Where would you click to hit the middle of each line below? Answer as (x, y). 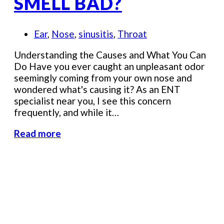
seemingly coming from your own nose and (103, 78)
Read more (37, 133)
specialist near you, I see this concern (92, 101)
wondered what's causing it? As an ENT (97, 89)
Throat (132, 34)
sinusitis (96, 34)
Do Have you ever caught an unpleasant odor (109, 66)
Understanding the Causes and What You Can (110, 55)
